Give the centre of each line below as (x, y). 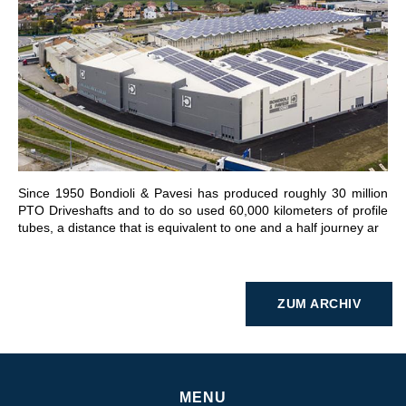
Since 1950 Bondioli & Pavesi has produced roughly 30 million (203, 193)
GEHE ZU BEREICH (309, 92)
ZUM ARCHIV (319, 304)
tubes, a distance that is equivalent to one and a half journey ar (198, 228)
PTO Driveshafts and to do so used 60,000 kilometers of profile (203, 211)
